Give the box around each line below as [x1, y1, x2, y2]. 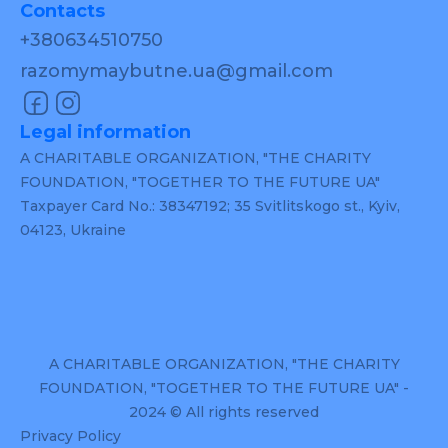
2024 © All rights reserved [129, 403, 319, 421]
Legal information [20, 121, 191, 143]
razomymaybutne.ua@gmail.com [20, 60, 333, 82]
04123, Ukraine [20, 221, 126, 239]
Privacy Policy [20, 427, 121, 445]
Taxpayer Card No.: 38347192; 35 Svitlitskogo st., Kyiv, [20, 197, 400, 215]
